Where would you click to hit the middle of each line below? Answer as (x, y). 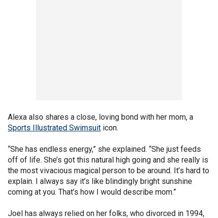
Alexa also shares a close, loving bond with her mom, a (100, 117)
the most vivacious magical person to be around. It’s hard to (109, 171)
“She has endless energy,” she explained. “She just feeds (104, 149)
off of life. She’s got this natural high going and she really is (108, 160)
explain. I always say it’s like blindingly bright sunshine (100, 181)
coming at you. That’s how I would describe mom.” (92, 192)
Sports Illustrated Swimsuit (54, 128)
